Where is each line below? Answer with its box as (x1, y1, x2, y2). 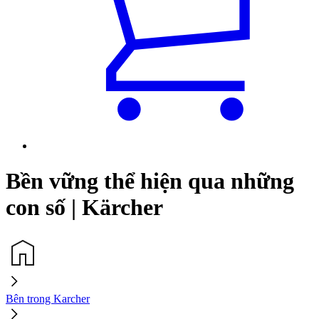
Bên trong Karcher (6, 292, 90, 305)
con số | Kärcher (6, 194, 163, 220)
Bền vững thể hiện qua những (6, 167, 294, 194)
